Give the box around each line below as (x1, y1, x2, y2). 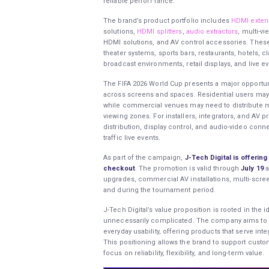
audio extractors (186, 28, 238, 36)
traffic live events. (103, 133, 160, 142)
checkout (103, 164, 135, 172)
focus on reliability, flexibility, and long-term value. (103, 249, 265, 257)
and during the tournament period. (103, 186, 216, 194)
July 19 (241, 164, 264, 172)
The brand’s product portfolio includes (103, 17, 231, 25)
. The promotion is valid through (134, 164, 241, 172)
